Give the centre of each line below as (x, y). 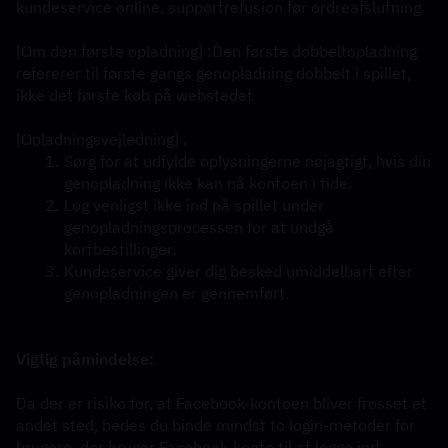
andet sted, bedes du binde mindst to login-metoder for (215, 425)
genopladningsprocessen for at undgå (199, 227)
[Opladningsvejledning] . (101, 139)
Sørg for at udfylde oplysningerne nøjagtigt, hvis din (247, 161)
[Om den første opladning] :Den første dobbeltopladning (216, 51)
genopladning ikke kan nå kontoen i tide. (208, 183)
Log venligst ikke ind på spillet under (193, 205)
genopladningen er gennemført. (176, 293)
